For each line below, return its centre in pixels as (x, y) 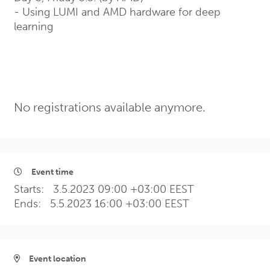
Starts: (33, 190)
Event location (57, 259)
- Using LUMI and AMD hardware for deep (117, 12)
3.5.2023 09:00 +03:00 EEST (124, 190)
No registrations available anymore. (110, 108)
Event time (52, 172)
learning (33, 27)
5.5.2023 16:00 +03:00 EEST (120, 204)
